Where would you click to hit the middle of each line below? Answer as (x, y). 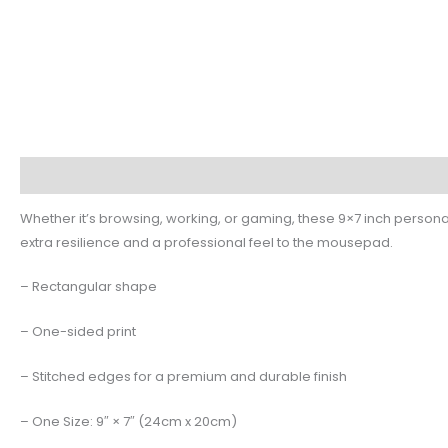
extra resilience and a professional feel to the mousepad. (206, 242)
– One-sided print (78, 332)
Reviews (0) (335, 175)
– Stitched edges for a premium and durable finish (183, 377)
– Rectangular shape (88, 287)
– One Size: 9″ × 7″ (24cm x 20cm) (128, 421)
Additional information (198, 175)
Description (60, 175)
